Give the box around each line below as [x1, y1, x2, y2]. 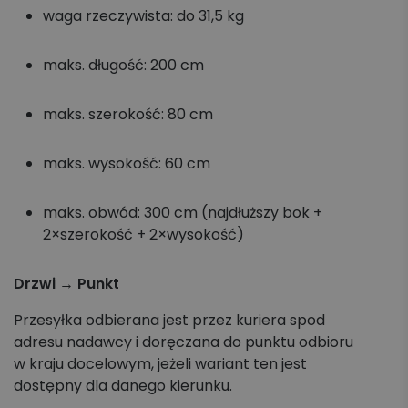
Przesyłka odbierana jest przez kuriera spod [14, 310, 325, 331]
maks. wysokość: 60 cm [43, 153, 214, 174]
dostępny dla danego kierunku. [14, 375, 236, 396]
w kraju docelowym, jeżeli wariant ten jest [14, 353, 307, 374]
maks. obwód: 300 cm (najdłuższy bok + [43, 202, 322, 223]
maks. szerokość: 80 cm [43, 104, 217, 125]
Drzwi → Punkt [14, 273, 123, 294]
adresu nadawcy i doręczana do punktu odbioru [14, 331, 353, 352]
